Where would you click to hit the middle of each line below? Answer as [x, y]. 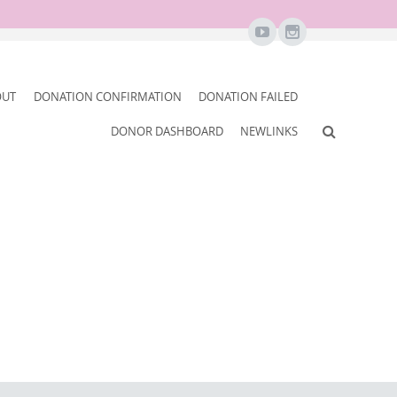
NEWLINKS [269, 131]
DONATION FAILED [249, 97]
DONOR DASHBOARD [167, 131]
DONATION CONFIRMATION [107, 97]
